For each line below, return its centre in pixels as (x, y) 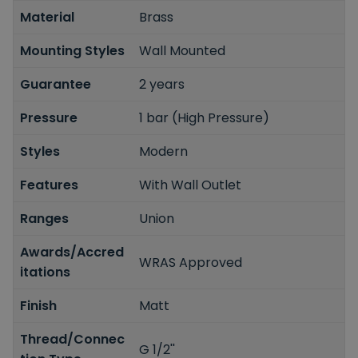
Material (47, 18)
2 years (162, 85)
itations (45, 272)
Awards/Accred (72, 253)
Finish (38, 306)
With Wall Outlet (191, 185)
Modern (164, 152)
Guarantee (56, 85)
